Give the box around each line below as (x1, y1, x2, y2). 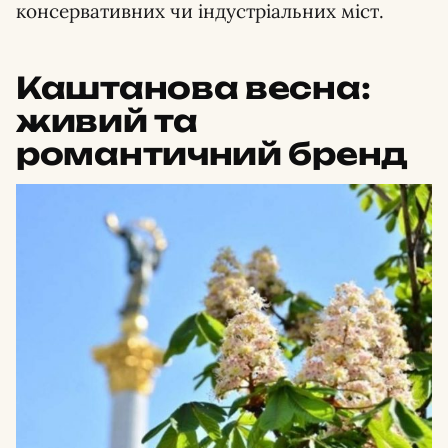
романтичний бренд (16, 134, 408, 172)
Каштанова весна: (16, 68, 371, 106)
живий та (16, 101, 198, 139)
